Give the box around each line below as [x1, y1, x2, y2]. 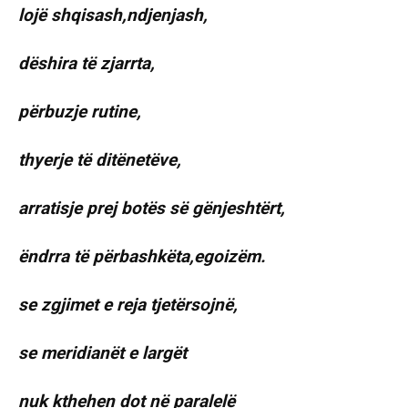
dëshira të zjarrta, [18, 53, 155, 75]
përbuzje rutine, [18, 101, 141, 123]
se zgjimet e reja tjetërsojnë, [18, 294, 238, 316]
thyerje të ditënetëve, [18, 149, 181, 171]
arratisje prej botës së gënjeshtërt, [18, 198, 285, 219]
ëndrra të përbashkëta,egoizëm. [18, 246, 266, 268]
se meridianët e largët [18, 342, 187, 364]
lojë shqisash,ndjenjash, [18, 5, 208, 26]
